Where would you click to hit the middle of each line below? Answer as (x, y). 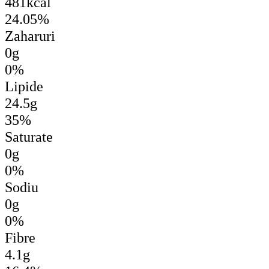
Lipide (24, 86)
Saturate (29, 136)
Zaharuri (30, 35)
